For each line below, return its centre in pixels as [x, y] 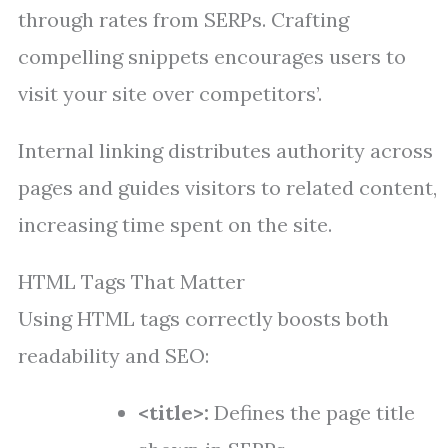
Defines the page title [312, 412]
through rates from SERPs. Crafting [183, 19]
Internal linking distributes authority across [225, 150]
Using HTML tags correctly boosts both [203, 318]
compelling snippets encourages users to [212, 56]
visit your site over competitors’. [170, 93]
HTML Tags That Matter [131, 281]
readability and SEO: [113, 355]
